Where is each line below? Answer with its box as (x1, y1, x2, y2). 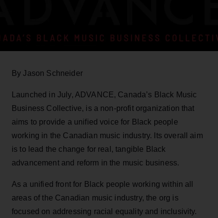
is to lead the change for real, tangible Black (12, 145, 166, 153)
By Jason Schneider (12, 69, 83, 77)
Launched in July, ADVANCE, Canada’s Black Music (12, 90, 197, 99)
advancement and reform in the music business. (12, 158, 180, 167)
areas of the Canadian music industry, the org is (12, 193, 179, 202)
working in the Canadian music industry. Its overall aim (12, 131, 203, 140)
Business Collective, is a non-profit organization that (12, 104, 195, 112)
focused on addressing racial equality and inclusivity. (12, 207, 197, 216)
